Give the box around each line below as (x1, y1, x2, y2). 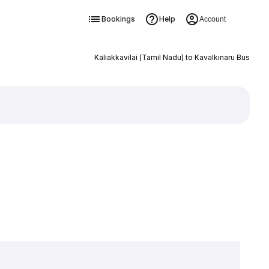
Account (199, 15, 226, 23)
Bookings (101, 14, 135, 23)
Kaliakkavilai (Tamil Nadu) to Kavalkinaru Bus (94, 53, 250, 62)
